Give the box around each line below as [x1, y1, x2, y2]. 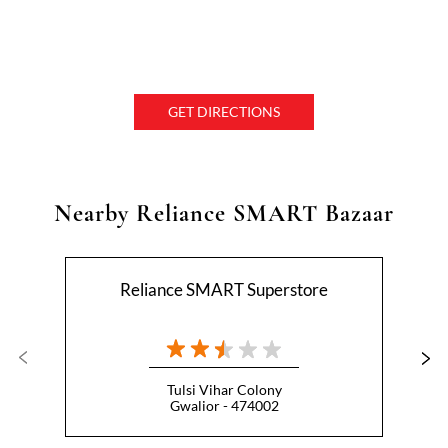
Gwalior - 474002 [169, 396, 279, 414]
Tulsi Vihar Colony [166, 380, 282, 398]
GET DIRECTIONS [168, 102, 280, 120]
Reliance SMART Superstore [120, 278, 328, 300]
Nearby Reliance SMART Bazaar [54, 198, 394, 228]
